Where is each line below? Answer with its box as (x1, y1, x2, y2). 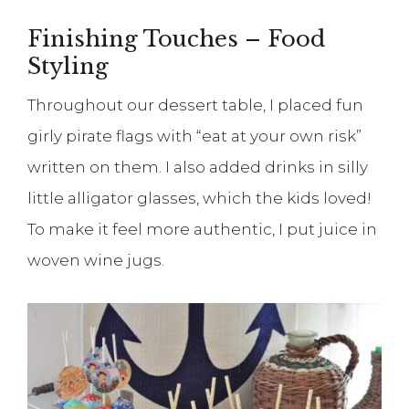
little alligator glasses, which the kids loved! (27, 189, 372, 208)
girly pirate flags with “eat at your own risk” (27, 127, 362, 146)
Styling (27, 53, 109, 80)
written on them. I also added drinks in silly (27, 158, 368, 177)
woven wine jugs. (27, 251, 164, 270)
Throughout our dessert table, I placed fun (27, 96, 363, 115)
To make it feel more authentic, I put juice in (27, 220, 377, 239)
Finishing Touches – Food (27, 26, 325, 53)
